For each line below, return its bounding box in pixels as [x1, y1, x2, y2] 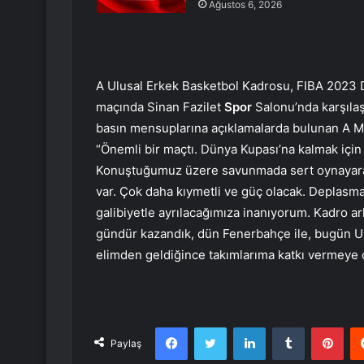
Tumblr [304, 320, 338, 334]
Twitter [226, 320, 262, 334]
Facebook [187, 320, 236, 334]
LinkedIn [265, 320, 307, 334]
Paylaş [110, 337, 141, 350]
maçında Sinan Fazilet [96, 99, 224, 115]
